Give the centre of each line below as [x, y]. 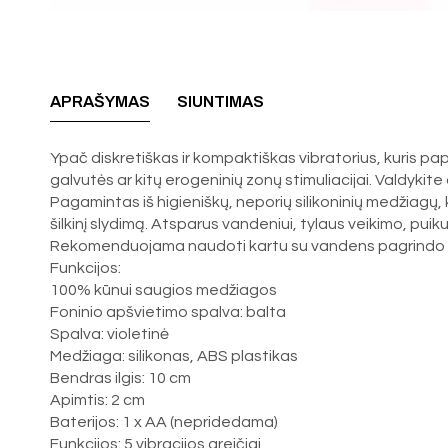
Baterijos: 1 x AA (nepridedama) [164, 421]
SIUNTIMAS [221, 101]
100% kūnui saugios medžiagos [164, 289]
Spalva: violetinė [110, 333]
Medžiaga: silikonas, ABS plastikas [174, 355]
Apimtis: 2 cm [98, 399]
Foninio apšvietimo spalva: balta [168, 311]
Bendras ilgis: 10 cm [121, 377]
